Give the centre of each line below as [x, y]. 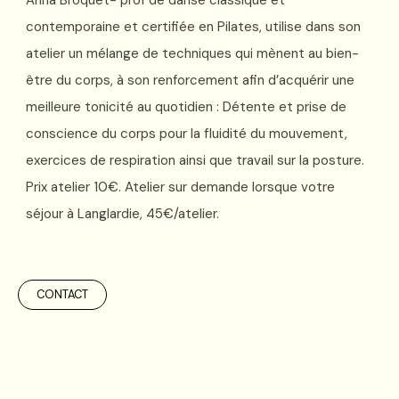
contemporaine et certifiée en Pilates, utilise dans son [193, 27]
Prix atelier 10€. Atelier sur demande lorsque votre [180, 187]
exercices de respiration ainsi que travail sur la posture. [195, 161]
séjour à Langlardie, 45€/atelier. [124, 214]
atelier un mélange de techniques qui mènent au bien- [192, 54]
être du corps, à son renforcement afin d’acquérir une [190, 81]
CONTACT [62, 295]
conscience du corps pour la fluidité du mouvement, [187, 134]
